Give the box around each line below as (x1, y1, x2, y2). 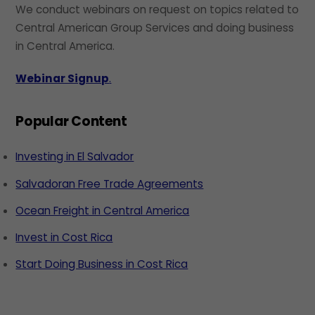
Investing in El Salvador (15, 149, 134, 165)
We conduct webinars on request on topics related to (15, 2, 300, 18)
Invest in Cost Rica (15, 229, 113, 245)
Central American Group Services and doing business (15, 20, 295, 36)
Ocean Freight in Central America (15, 202, 190, 218)
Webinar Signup (15, 70, 110, 86)
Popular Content (15, 112, 127, 131)
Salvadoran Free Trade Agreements (15, 176, 204, 191)
